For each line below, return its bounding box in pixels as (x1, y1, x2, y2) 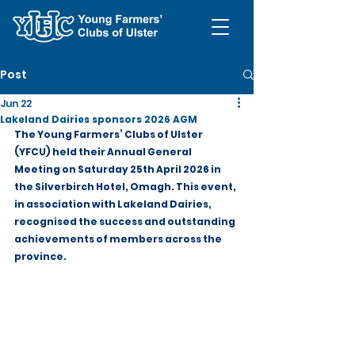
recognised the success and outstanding (14, 215, 237, 228)
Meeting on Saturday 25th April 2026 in (14, 162, 223, 176)
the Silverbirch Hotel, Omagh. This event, (14, 180, 238, 193)
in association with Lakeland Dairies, (14, 197, 213, 211)
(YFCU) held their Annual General (14, 145, 193, 158)
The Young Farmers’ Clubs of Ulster (14, 128, 204, 141)
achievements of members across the (14, 232, 223, 246)
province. (14, 250, 67, 263)
